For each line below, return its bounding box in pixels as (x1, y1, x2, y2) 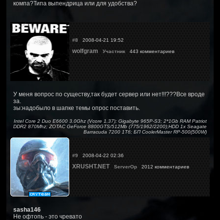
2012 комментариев (137, 164, 192, 169)
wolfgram (72, 47, 98, 55)
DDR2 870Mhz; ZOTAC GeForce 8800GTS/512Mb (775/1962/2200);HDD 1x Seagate (13, 123, 207, 129)
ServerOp (114, 164, 137, 169)
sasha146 (13, 206, 41, 213)
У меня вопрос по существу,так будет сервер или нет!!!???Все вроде (13, 90, 205, 98)
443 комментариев (125, 48, 177, 54)
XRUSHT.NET (72, 163, 110, 170)
